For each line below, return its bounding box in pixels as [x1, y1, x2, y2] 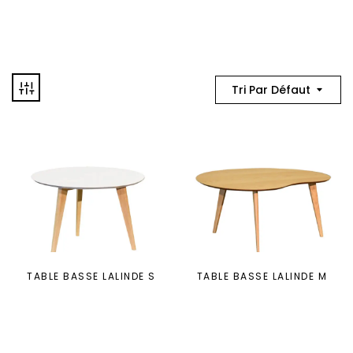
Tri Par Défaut [232, 82, 310, 98]
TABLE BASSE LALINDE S [27, 269, 156, 284]
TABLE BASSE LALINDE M [196, 269, 327, 284]
